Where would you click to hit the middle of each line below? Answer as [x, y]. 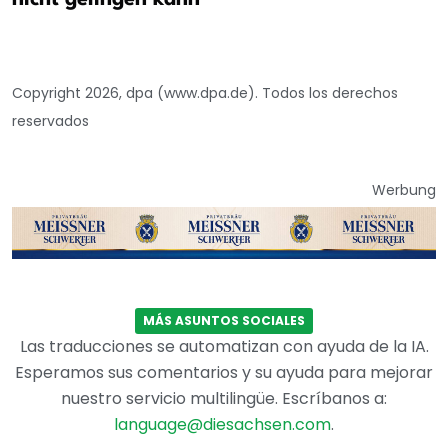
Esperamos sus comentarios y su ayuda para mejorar [224, 373]
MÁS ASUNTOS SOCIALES [224, 321]
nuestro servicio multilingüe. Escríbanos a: [224, 399]
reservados [50, 120]
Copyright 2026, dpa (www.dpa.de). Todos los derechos [205, 92]
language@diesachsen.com [222, 425]
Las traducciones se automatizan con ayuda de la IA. [224, 347]
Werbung [404, 189]
